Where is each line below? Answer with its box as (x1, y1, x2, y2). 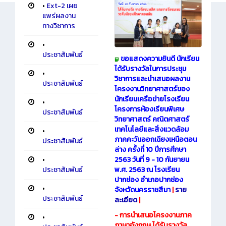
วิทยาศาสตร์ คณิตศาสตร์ (115, 114, 189, 125)
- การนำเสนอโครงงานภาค (115, 210, 192, 221)
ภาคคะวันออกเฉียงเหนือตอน (115, 134, 197, 145)
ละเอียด (115, 195, 137, 206)
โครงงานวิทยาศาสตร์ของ (115, 84, 190, 95)
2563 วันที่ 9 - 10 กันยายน (115, 154, 189, 165)
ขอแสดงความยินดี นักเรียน (121, 53, 199, 65)
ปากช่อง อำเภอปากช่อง (115, 175, 183, 186)
